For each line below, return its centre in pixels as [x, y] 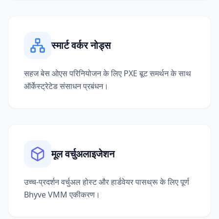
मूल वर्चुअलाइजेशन [83, 153]
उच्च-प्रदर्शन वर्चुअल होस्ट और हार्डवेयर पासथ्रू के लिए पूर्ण [107, 182]
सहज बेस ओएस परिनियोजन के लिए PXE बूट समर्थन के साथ [108, 73]
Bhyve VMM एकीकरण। [62, 194]
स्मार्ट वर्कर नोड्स [81, 45]
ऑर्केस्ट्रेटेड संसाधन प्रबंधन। [66, 86]
